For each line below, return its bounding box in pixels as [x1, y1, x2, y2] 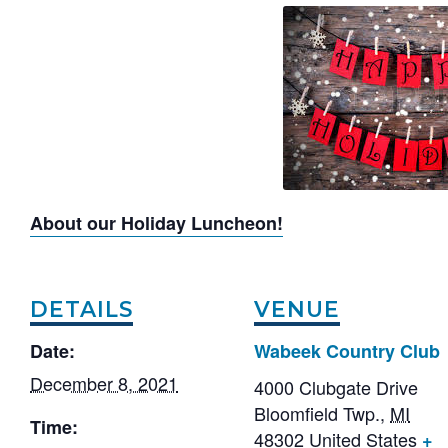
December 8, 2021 [30, 369, 178, 396]
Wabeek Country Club [254, 337, 440, 364]
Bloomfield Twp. [254, 399, 380, 426]
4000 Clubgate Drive [254, 373, 418, 400]
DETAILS [30, 296, 133, 323]
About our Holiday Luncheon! [30, 210, 283, 237]
